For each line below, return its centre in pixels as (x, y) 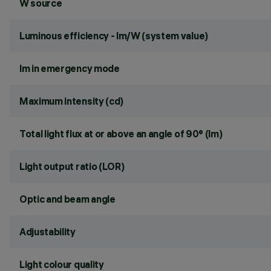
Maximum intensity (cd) (71, 101)
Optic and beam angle (67, 199)
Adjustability (47, 232)
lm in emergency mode (70, 68)
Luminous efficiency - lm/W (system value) (114, 36)
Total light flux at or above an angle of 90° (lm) (121, 134)
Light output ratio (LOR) (72, 166)
